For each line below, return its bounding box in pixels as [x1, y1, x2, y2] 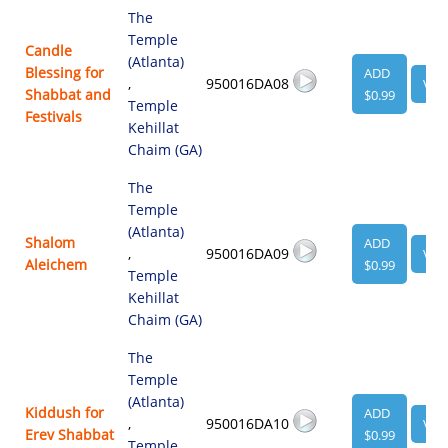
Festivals [25, 106, 83, 126]
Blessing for [25, 62, 105, 82]
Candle [25, 40, 73, 60]
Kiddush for [25, 402, 105, 422]
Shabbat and [25, 84, 112, 104]
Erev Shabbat [25, 424, 115, 444]
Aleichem [25, 254, 88, 274]
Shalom [25, 232, 76, 252]
